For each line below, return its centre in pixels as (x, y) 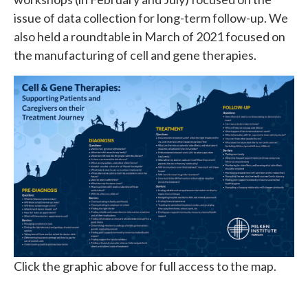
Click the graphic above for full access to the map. (145, 266)
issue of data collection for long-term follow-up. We (151, 18)
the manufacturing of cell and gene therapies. (135, 55)
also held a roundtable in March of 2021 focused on (150, 36)
